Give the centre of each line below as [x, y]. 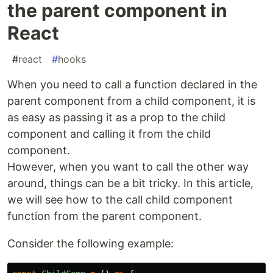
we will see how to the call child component [120, 199]
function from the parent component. [105, 216]
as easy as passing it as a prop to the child [116, 117]
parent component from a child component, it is [131, 101]
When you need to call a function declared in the [132, 84]
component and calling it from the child [109, 133]
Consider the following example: [90, 243]
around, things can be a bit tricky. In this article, [130, 183]
